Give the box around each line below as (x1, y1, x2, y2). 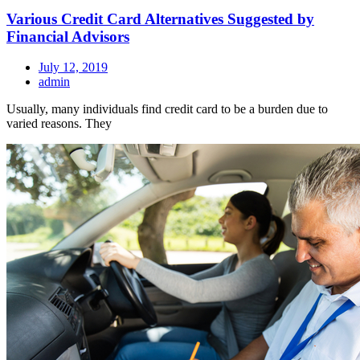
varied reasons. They (6, 117, 112, 131)
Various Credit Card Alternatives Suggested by (6, 10, 314, 27)
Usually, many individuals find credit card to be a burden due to (6, 102, 328, 117)
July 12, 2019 (39, 60, 108, 75)
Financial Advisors (6, 27, 129, 45)
